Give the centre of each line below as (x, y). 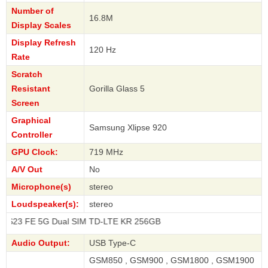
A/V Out (27, 170)
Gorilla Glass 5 (117, 89)
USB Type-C (112, 243)
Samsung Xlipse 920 (128, 128)
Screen (25, 103)
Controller (32, 135)
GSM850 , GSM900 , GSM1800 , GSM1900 (172, 261)
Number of (33, 11)
